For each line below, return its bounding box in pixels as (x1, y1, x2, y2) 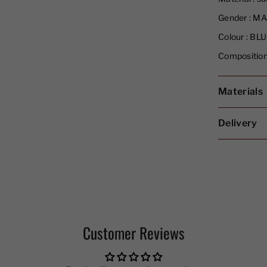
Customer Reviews (82, 222, 185, 244)
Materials (218, 86, 263, 97)
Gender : (218, 13, 252, 23)
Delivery (218, 117, 257, 129)
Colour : (218, 32, 249, 42)
